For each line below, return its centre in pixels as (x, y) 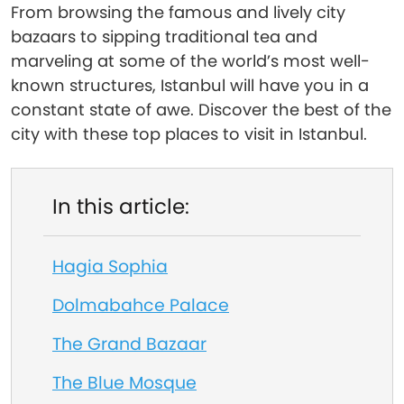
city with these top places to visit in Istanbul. (189, 134)
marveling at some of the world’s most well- (190, 61)
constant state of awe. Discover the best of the (201, 110)
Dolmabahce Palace (141, 305)
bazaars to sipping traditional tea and (164, 37)
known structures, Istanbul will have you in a (190, 85)
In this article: (121, 207)
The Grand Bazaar (129, 344)
